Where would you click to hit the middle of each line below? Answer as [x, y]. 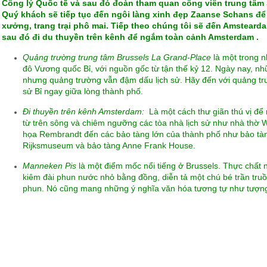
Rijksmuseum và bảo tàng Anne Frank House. [109, 145]
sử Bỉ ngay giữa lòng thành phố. [83, 91]
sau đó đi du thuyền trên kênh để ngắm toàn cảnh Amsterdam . [130, 37]
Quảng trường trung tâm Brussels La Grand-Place [118, 57]
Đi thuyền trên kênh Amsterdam [82, 111]
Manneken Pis [49, 166]
